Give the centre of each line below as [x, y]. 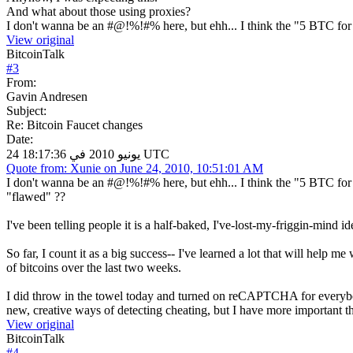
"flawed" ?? [36, 196]
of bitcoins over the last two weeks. [94, 267]
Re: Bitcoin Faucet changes [74, 124]
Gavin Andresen [47, 96]
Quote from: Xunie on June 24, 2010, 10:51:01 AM [135, 168]
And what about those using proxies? [98, 11]
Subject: [26, 110]
